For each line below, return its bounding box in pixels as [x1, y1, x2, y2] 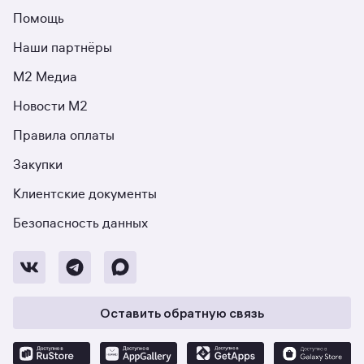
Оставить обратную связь [100, 305, 264, 321]
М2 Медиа [13, 69, 77, 85]
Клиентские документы [13, 186, 157, 202]
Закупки [13, 157, 63, 173]
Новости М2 [13, 98, 88, 115]
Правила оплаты [13, 128, 115, 144]
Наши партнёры [13, 40, 112, 56]
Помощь [13, 11, 64, 27]
